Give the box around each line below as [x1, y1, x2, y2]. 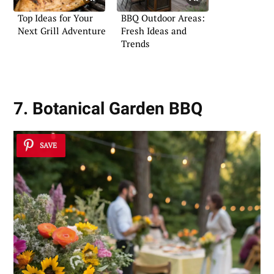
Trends [121, 37, 150, 50]
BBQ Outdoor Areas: [121, 11, 205, 24]
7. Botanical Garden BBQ [13, 98, 202, 119]
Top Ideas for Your [18, 11, 93, 24]
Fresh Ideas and [121, 24, 187, 37]
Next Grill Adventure [18, 24, 106, 37]
